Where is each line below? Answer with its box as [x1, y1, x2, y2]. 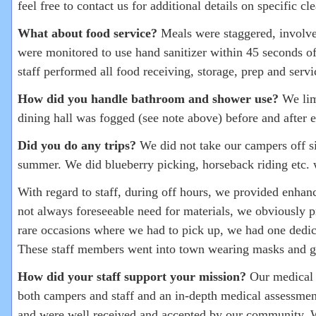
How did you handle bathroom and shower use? [18, 92, 282, 106]
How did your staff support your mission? [18, 269, 246, 284]
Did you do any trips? [18, 138, 136, 152]
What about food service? [18, 26, 157, 40]
